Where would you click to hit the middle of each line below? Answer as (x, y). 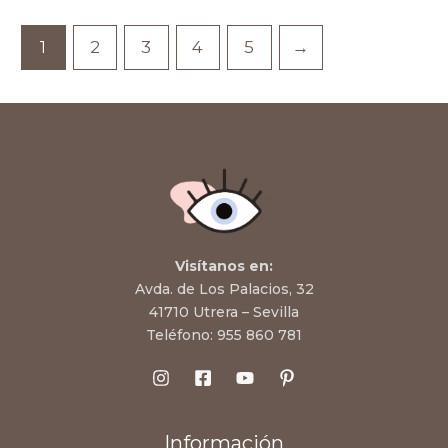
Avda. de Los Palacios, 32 (224, 289)
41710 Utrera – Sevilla (224, 312)
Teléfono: (181, 335)
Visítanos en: (224, 266)
